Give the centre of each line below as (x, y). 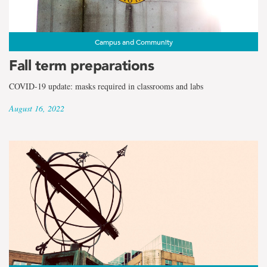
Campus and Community (133, 41)
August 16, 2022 (37, 108)
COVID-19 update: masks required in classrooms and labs (106, 86)
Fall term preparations (81, 65)
